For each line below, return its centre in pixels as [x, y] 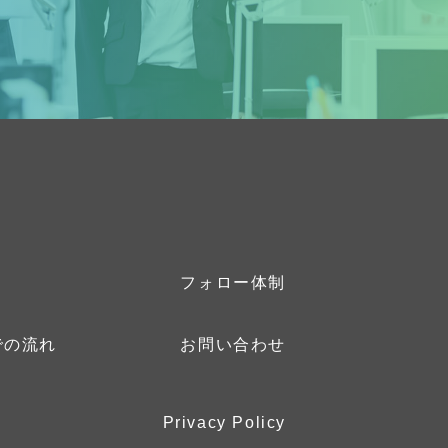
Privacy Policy [224, 422]
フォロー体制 [233, 282]
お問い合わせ [233, 344]
